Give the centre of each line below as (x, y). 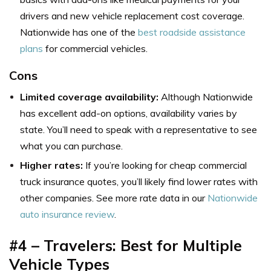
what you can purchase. (71, 145)
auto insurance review (67, 214)
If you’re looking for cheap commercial (165, 165)
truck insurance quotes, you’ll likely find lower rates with (139, 181)
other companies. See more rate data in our (114, 198)
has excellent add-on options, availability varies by (129, 113)
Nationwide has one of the (79, 32)
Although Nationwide (207, 96)
